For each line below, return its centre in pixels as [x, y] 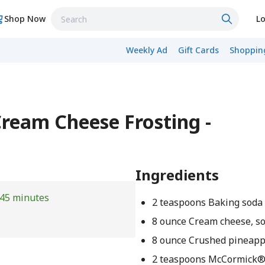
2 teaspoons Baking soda [207, 202]
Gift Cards [198, 50]
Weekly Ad [147, 50]
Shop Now [25, 19]
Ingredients [177, 175]
